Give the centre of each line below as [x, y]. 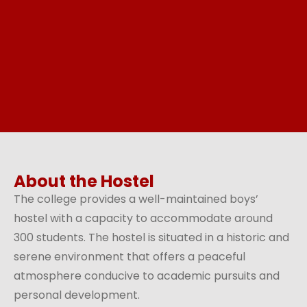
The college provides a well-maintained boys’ [136, 199]
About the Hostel [84, 181]
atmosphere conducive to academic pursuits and [147, 276]
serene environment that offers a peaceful [130, 257]
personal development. [77, 295]
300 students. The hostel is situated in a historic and [151, 237]
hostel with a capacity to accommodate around [143, 218]
